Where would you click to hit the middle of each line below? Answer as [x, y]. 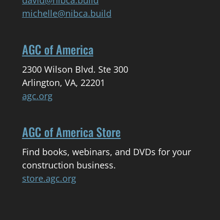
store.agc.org [49, 179]
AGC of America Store [71, 132]
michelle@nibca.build [67, 13]
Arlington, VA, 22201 [63, 82]
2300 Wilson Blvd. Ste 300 [75, 69]
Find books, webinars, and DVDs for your [106, 152]
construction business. [69, 165]
